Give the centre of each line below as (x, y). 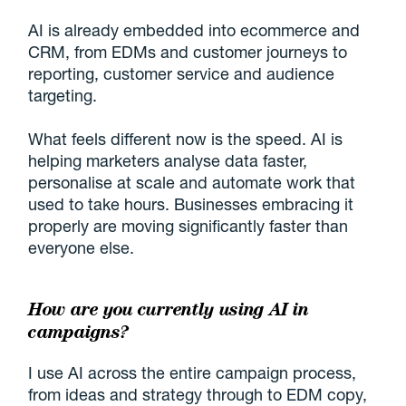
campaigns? (78, 332)
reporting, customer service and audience (182, 74)
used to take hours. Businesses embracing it (191, 204)
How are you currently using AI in (169, 309)
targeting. (63, 96)
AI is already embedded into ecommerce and (194, 30)
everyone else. (82, 248)
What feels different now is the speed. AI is (186, 139)
